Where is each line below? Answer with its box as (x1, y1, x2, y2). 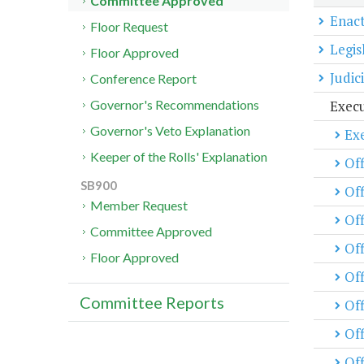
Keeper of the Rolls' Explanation (90, 149, 268, 165)
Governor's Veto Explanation (90, 123, 251, 139)
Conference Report (90, 71, 197, 87)
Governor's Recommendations (90, 97, 260, 113)
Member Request (90, 197, 188, 214)
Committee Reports (80, 292, 224, 313)
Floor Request (90, 19, 169, 35)
